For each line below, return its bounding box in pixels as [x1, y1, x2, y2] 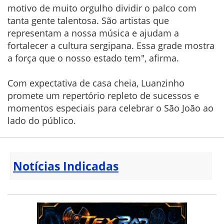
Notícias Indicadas [13, 157, 118, 174]
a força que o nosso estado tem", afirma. [7, 51, 179, 64]
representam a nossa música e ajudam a [7, 26, 179, 39]
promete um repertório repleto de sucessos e [7, 89, 199, 101]
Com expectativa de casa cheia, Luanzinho [7, 76, 184, 89]
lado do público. [7, 114, 76, 126]
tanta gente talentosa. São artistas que [7, 14, 169, 26]
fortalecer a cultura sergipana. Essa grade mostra [7, 39, 214, 51]
